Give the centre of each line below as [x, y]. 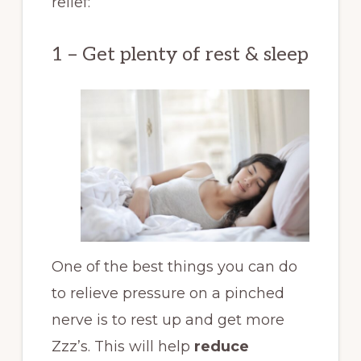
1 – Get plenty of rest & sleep [180, 54]
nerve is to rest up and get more [168, 320]
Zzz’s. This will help [122, 347]
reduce [221, 347]
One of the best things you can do [174, 267]
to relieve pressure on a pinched [168, 294]
